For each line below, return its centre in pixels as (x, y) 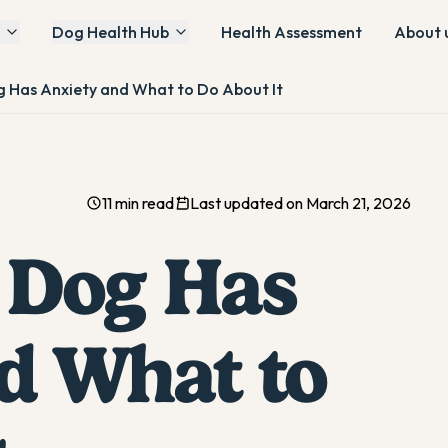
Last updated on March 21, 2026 (300, 202)
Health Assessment (291, 32)
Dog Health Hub (110, 32)
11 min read (137, 202)
